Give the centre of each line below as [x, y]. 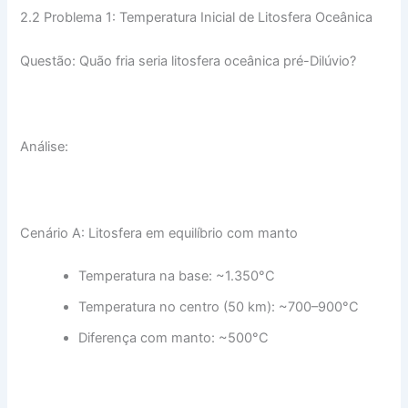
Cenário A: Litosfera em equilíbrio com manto [159, 233]
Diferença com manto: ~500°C [174, 338]
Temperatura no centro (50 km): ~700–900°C [219, 307]
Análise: [45, 147]
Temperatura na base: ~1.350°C [177, 276]
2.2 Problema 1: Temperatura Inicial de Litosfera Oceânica [197, 18]
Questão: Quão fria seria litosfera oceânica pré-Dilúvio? [189, 61]
